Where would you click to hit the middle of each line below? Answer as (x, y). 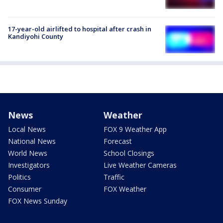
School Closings (129, 153)
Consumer (25, 189)
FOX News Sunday (38, 201)
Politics (19, 177)
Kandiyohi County (36, 36)
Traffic (114, 177)
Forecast (118, 141)
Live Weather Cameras (140, 165)
